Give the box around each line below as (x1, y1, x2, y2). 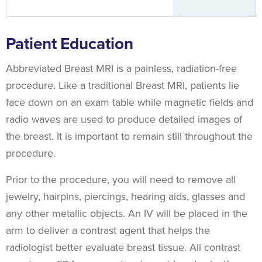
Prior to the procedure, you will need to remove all (6, 173, 236, 187)
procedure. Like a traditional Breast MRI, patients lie (6, 79, 239, 92)
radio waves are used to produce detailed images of (6, 113, 242, 126)
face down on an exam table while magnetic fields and (6, 96, 253, 109)
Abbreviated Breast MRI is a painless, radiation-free (6, 62, 237, 75)
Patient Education (6, 34, 133, 54)
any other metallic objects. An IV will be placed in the (6, 207, 247, 220)
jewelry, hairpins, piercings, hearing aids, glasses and (6, 190, 245, 204)
